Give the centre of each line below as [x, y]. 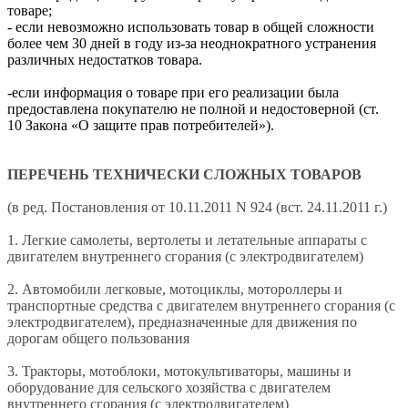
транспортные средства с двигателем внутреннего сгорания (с [201, 305]
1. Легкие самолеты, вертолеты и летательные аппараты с [187, 240]
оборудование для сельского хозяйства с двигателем [169, 387]
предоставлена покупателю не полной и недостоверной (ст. [193, 108]
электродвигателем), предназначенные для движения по [182, 321]
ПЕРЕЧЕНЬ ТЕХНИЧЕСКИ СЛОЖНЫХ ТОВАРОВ [184, 174]
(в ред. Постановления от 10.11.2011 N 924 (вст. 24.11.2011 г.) [197, 207]
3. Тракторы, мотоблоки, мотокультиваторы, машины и [179, 371]
